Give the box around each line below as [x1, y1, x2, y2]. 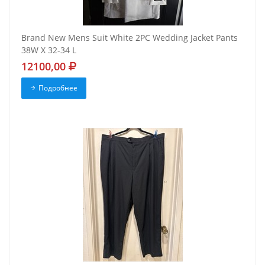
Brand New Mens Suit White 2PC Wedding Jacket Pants [21, 32, 238, 44]
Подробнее [38, 83, 77, 93]
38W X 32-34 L [21, 44, 76, 56]
